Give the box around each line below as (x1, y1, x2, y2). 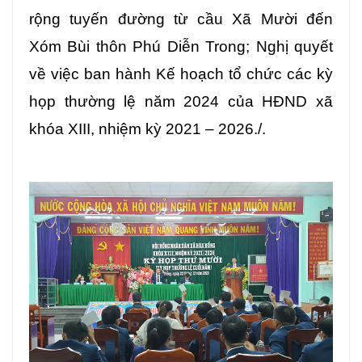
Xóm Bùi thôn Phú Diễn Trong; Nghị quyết (29, 38, 333, 56)
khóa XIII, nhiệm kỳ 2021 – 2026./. (29, 120, 266, 138)
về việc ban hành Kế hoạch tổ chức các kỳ (29, 65, 333, 83)
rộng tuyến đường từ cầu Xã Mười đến (29, 11, 333, 28)
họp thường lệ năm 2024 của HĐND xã (29, 93, 333, 111)
